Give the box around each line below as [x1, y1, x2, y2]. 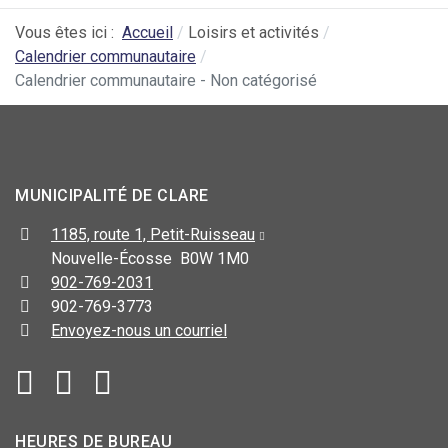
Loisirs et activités [188, 23, 319, 43]
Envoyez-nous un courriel [51, 321, 227, 341]
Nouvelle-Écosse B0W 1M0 [51, 249, 249, 269]
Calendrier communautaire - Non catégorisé [15, 71, 317, 91]
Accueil [122, 23, 173, 43]
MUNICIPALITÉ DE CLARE [15, 186, 209, 206]
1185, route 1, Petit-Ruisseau [51, 225, 255, 245]
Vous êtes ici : [15, 23, 122, 43]
